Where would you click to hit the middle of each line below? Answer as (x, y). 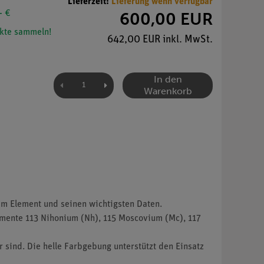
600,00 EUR (166, 19)
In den (168, 79)
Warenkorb (168, 91)
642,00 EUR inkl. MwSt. (160, 39)
